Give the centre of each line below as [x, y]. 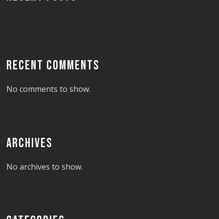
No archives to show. [45, 166]
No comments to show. [49, 89]
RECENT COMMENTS [53, 66]
